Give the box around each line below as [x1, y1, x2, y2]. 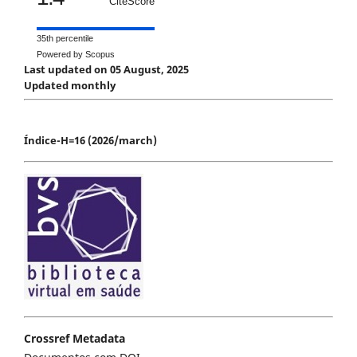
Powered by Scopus [37, 49, 115, 59]
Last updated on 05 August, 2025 [24, 61, 191, 76]
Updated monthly [24, 77, 116, 92]
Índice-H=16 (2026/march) [24, 132, 157, 147]
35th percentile [37, 33, 93, 43]
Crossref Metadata [24, 330, 125, 346]
